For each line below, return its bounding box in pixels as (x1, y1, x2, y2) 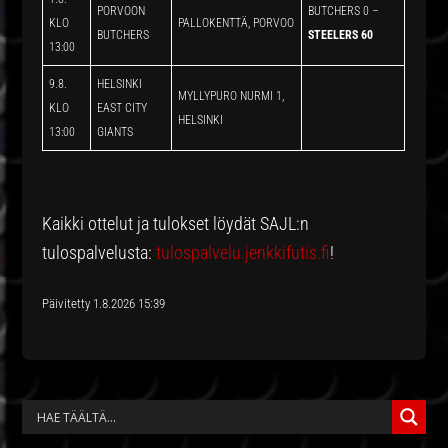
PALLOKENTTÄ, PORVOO (178, 16, 295, 30)
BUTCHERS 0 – (308, 4, 380, 18)
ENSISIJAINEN (21, 399, 197, 434)
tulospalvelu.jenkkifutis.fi (156, 242, 331, 263)
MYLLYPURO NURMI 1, (178, 89, 285, 103)
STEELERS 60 (308, 28, 374, 42)
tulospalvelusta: (42, 242, 157, 263)
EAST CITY (97, 101, 148, 115)
